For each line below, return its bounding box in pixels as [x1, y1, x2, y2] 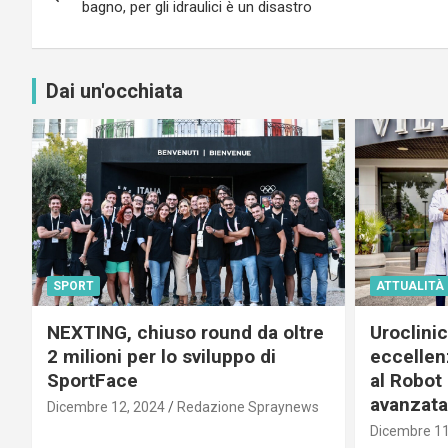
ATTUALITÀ [375, 279, 444, 293]
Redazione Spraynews [177, 399, 319, 415]
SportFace [47, 369, 138, 392]
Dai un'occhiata [46, 78, 183, 103]
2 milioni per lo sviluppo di [47, 345, 276, 368]
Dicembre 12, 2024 [47, 399, 165, 415]
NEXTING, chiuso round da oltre [47, 321, 324, 344]
